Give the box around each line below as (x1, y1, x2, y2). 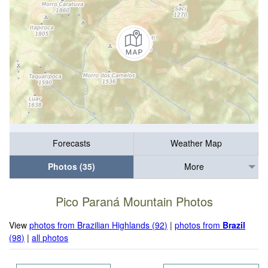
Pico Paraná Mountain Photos (55, 193, 213, 211)
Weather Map (170, 137, 222, 150)
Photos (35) (48, 160, 95, 173)
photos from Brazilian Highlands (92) (29, 218, 168, 231)
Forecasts (53, 137, 90, 150)
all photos (32, 231, 69, 243)
